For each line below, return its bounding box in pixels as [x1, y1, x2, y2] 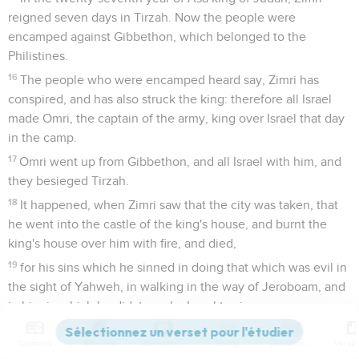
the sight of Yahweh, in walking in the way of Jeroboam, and [8, 280, 345, 293]
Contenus [18, 338, 52, 349]
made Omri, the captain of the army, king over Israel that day [8, 111, 345, 125]
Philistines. [8, 49, 68, 63]
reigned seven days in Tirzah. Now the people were [8, 10, 296, 24]
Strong [216, 338, 240, 349]
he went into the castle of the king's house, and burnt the [8, 217, 327, 231]
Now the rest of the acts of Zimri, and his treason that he [22, 323, 335, 337]
